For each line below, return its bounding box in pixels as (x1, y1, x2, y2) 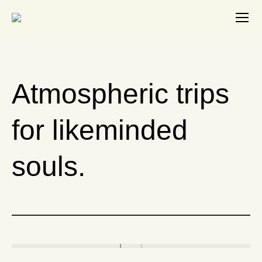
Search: (216, 13, 254, 28)
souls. (12, 151, 85, 182)
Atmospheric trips (12, 78, 229, 109)
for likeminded (12, 115, 188, 146)
